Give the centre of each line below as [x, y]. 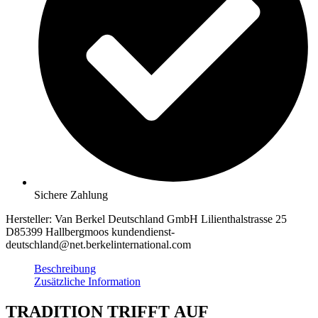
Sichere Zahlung [71, 195]
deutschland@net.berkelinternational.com [98, 245]
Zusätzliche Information [87, 282]
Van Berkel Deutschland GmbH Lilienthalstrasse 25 [171, 219]
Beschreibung [65, 269]
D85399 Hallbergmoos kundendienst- [90, 232]
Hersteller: [30, 219]
